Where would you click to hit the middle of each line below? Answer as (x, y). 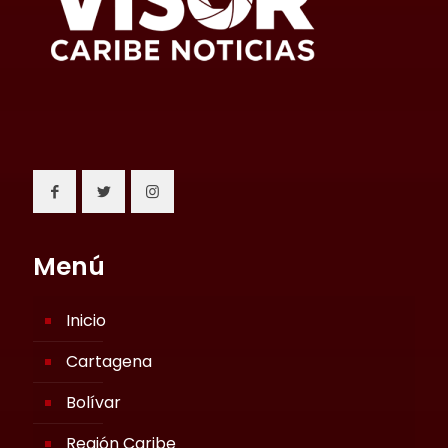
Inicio (86, 321)
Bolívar (93, 403)
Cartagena (109, 362)
